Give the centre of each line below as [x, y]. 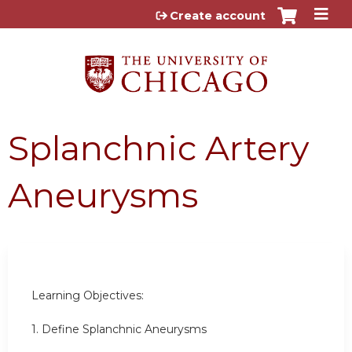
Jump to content [176, 12]
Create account [218, 16]
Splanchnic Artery [158, 148]
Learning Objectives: [88, 295]
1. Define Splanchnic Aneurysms [121, 330]
